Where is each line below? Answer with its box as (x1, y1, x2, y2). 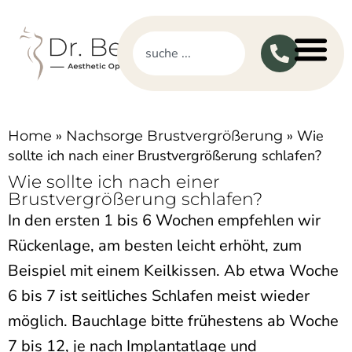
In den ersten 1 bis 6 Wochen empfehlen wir (8, 210, 321, 231)
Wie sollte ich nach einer (8, 171, 220, 192)
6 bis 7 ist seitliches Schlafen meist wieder (8, 285, 310, 306)
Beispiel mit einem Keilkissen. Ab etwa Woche (8, 260, 339, 281)
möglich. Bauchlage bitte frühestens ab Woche (8, 310, 339, 332)
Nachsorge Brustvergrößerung (66, 127, 283, 145)
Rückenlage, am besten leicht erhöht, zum (8, 235, 302, 256)
